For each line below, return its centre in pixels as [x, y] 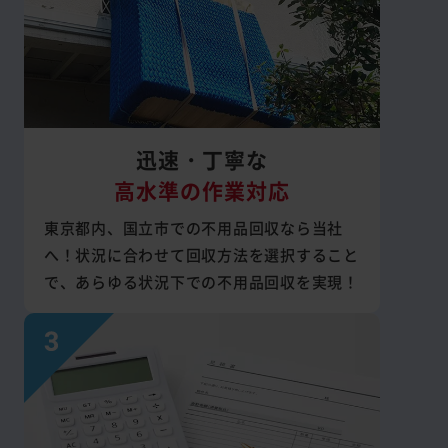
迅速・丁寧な [201, 159]
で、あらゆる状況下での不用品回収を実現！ [201, 282]
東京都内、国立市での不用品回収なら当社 [193, 228]
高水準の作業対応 [201, 190]
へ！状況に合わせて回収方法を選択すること [201, 255]
